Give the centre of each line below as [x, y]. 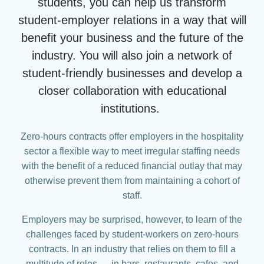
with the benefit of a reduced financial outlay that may [132, 166]
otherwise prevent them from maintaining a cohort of [132, 181]
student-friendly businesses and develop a [132, 73]
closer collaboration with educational [132, 91]
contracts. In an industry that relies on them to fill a [132, 249]
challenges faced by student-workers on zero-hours [132, 235]
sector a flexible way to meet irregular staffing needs [132, 151]
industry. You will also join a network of [132, 56]
